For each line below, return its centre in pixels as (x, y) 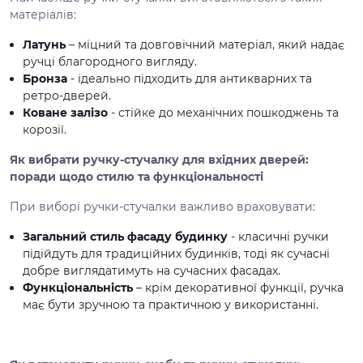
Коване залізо (65, 113)
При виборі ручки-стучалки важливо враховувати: (162, 207)
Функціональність (78, 288)
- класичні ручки (278, 237)
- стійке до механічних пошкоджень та (223, 113)
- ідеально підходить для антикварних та (190, 79)
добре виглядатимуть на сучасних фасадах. (152, 271)
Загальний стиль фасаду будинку (125, 237)
